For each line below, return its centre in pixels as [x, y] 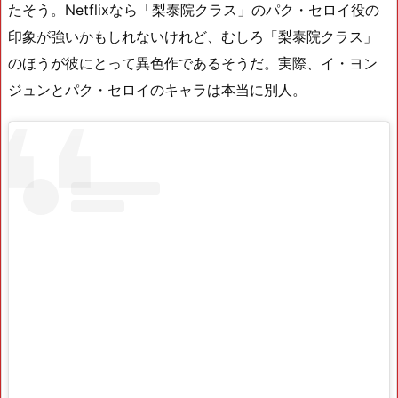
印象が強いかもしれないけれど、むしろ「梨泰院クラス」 [193, 37]
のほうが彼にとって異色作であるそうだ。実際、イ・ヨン [193, 64]
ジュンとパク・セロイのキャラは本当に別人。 [157, 90]
